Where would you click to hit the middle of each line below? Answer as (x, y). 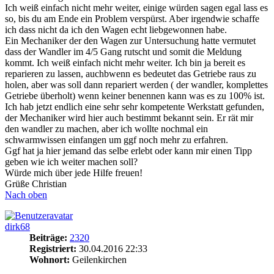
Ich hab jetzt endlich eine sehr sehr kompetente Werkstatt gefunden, (135, 107)
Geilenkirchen (98, 260)
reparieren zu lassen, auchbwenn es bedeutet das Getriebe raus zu (131, 74)
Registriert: (53, 249)
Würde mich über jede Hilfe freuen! (74, 173)
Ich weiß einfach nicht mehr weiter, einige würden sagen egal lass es (136, 8)
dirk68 (17, 227)
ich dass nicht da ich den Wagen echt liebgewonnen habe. (116, 30)
